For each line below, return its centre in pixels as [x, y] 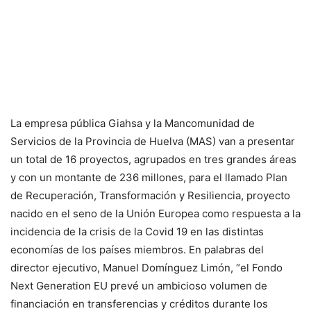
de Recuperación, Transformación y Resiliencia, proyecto [150, 195]
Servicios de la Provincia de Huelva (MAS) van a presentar [153, 141]
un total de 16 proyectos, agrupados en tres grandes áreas [153, 159]
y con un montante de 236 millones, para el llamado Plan [149, 177]
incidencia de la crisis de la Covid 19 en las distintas [137, 232]
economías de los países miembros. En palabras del [137, 250]
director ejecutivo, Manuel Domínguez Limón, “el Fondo [146, 268]
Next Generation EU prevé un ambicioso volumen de [139, 286]
